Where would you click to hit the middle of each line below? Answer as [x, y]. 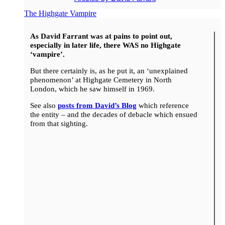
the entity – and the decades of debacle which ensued [114, 115]
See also [44, 105]
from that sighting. [61, 124]
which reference [162, 105]
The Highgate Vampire [60, 13]
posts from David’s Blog [97, 105]
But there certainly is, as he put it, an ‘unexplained [109, 70]
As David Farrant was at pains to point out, [101, 36]
